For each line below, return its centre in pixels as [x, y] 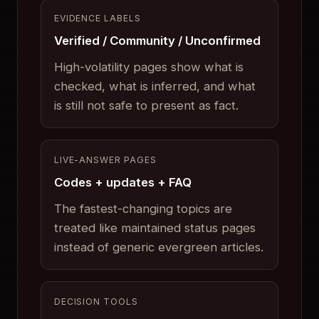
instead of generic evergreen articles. [158, 247]
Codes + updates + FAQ [122, 183]
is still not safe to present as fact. [146, 105]
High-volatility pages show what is [148, 67]
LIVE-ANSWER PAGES [105, 160]
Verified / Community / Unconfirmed [157, 41]
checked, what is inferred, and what [155, 86]
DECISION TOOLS [96, 301]
